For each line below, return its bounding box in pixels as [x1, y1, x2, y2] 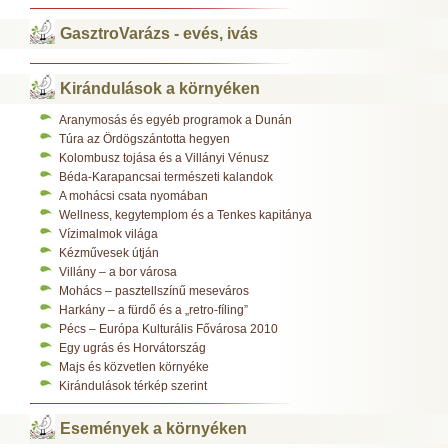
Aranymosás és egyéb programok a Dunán [59, 112, 292, 127]
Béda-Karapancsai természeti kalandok [59, 169, 273, 184]
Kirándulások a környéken [60, 79, 260, 97]
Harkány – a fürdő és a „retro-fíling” [59, 302, 248, 317]
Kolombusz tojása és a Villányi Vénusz [59, 150, 269, 165]
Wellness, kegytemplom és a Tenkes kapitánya [59, 207, 312, 222]
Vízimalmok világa [59, 226, 158, 241]
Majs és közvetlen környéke [59, 359, 209, 374]
